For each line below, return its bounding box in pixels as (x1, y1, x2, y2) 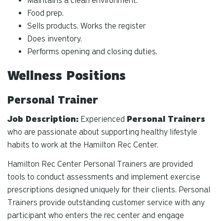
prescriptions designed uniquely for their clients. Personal (7, 184, 210, 194)
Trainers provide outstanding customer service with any (7, 197, 205, 207)
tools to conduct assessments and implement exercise (7, 172, 200, 182)
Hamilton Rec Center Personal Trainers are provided (7, 159, 193, 169)
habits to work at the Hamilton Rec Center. (7, 140, 158, 149)
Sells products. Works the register (27, 21, 146, 31)
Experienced (78, 114, 127, 124)
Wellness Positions (7, 68, 126, 83)
